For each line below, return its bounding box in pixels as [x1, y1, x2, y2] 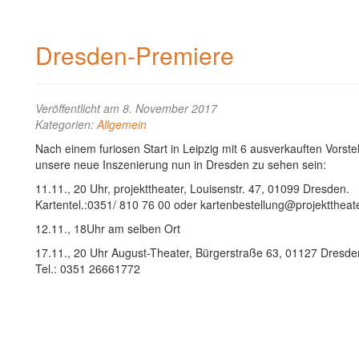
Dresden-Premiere [35, 38, 234, 72]
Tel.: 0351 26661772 [35, 260, 140, 276]
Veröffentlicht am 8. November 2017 [35, 100, 217, 116]
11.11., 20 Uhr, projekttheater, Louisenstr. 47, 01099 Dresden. [35, 180, 349, 196]
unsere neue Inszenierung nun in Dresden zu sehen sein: [35, 156, 326, 172]
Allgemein [97, 116, 147, 132]
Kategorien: [35, 116, 97, 132]
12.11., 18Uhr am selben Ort [35, 220, 180, 236]
